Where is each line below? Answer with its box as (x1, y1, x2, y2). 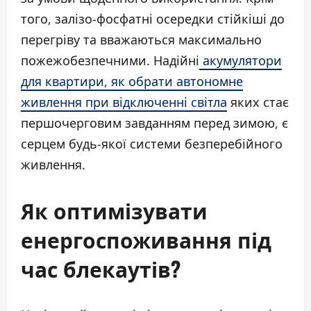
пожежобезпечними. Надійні (21, 52, 199, 69)
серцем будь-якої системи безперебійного (21, 135, 283, 153)
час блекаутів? (21, 253, 180, 285)
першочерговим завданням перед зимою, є (21, 115, 288, 132)
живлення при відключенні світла (21, 94, 227, 111)
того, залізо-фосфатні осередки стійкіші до (21, 10, 285, 28)
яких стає (227, 94, 289, 111)
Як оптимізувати (21, 194, 208, 226)
